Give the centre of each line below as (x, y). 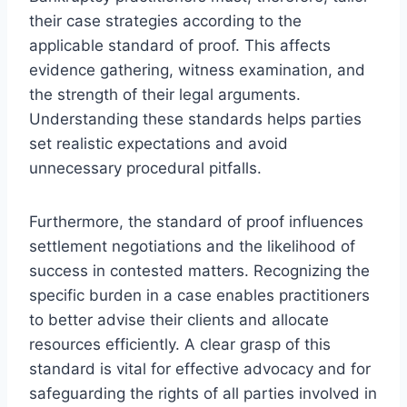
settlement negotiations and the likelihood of (192, 246)
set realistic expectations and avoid (159, 143)
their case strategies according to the (165, 20)
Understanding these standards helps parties (195, 119)
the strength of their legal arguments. (165, 94)
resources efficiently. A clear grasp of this (180, 344)
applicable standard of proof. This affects (180, 45)
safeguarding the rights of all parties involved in (203, 393)
